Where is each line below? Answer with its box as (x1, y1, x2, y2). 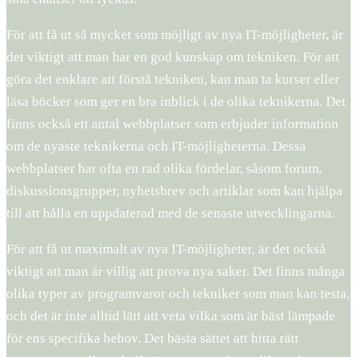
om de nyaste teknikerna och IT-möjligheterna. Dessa (6, 138, 306, 154)
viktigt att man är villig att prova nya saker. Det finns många (6, 263, 345, 279)
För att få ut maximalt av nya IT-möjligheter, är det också (6, 241, 326, 257)
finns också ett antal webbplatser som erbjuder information (6, 116, 339, 131)
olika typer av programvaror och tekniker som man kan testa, (6, 285, 350, 301)
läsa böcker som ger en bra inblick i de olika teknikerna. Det (6, 93, 346, 109)
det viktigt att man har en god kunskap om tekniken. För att (6, 49, 339, 65)
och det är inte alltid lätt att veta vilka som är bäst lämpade (6, 308, 335, 324)
